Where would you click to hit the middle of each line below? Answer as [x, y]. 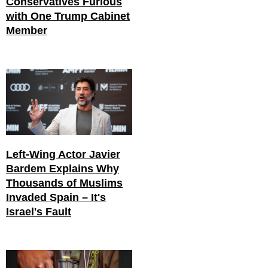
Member [27, 31]
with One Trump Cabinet [68, 16]
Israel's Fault [39, 212]
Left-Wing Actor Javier [63, 154]
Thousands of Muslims [64, 183]
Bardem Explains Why [63, 169]
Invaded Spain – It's [56, 197]
